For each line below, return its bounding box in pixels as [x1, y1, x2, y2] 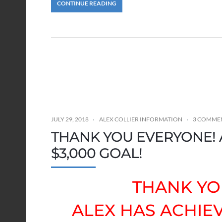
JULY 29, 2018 [51, 115, 89, 123]
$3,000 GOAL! [51, 144, 142, 162]
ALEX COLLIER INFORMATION [99, 115, 182, 123]
